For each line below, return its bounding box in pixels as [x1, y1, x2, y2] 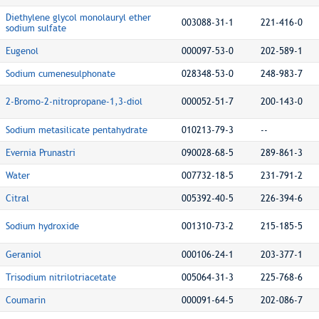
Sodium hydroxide [6, 221, 79, 231]
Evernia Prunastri [6, 147, 75, 158]
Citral [6, 193, 29, 204]
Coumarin [6, 295, 46, 305]
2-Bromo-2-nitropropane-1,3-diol [6, 96, 142, 107]
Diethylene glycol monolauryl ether [6, 12, 151, 23]
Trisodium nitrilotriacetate [6, 272, 116, 283]
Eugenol [6, 46, 38, 56]
